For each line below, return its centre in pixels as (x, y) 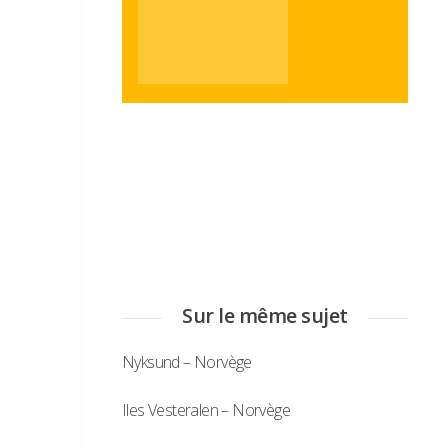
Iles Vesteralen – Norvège (206, 410)
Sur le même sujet (265, 316)
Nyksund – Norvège (187, 362)
